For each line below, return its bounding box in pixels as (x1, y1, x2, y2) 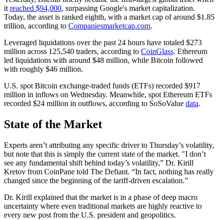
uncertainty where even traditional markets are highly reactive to (4, 201, 202, 210)
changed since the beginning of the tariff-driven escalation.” (4, 176, 188, 185)
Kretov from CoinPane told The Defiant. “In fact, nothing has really (4, 167, 214, 176)
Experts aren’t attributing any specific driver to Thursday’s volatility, (4, 140, 214, 149)
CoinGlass (141, 47, 173, 56)
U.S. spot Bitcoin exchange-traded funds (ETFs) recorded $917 (4, 82, 200, 90)
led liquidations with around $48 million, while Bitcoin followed (4, 56, 203, 65)
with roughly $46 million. (4, 65, 83, 74)
